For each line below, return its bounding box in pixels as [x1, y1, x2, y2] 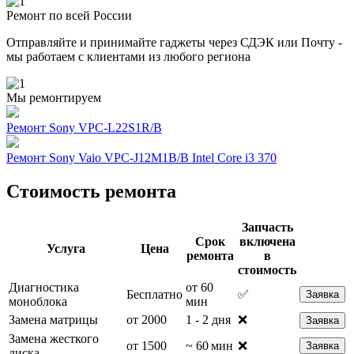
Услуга [47, 241, 85, 255]
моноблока [9, 294, 67, 308]
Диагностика [9, 280, 79, 294]
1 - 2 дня [186, 312, 231, 326]
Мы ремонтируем [6, 90, 101, 104]
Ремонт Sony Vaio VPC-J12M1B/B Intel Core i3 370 [6, 150, 277, 164]
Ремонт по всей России [6, 8, 132, 22]
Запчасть [241, 220, 293, 234]
